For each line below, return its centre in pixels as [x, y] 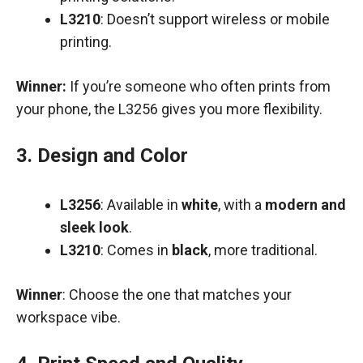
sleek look [94, 227]
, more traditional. [263, 250]
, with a [241, 205]
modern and [305, 205]
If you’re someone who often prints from [200, 86]
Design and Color [113, 156]
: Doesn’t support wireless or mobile [215, 19]
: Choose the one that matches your [177, 295]
